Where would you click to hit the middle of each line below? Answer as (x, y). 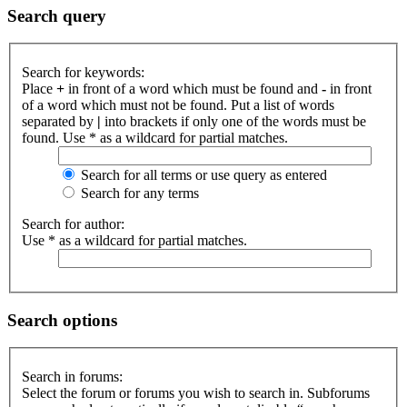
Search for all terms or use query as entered (202, 175)
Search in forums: (72, 377)
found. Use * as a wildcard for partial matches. (155, 138)
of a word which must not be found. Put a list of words (178, 105)
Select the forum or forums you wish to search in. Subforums (196, 393)
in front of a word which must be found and (193, 89)
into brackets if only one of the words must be (233, 121)
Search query (57, 15)
